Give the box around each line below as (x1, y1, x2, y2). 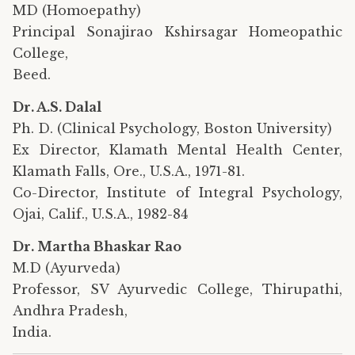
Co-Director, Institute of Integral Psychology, (13, 184, 342, 200)
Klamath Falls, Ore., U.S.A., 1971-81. (13, 162, 245, 179)
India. (13, 323, 52, 340)
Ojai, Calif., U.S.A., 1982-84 (13, 205, 188, 222)
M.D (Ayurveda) (13, 259, 120, 276)
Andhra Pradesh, (13, 302, 128, 319)
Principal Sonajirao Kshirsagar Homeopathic (13, 24, 342, 40)
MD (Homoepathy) (13, 2, 141, 19)
